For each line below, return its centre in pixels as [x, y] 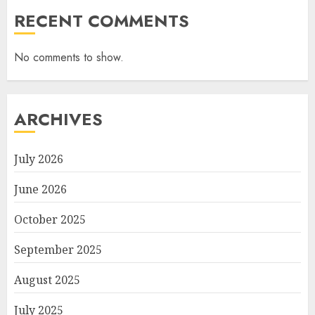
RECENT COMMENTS [102, 21]
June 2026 [40, 189]
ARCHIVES [58, 119]
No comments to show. [69, 57]
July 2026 [39, 159]
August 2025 [47, 280]
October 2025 [50, 219]
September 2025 [58, 250]
